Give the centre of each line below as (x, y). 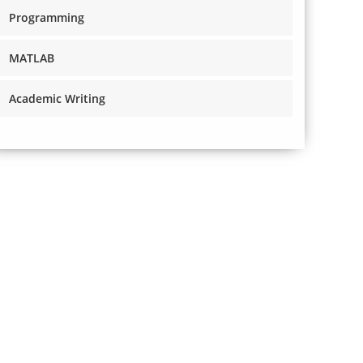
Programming (47, 17)
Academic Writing (57, 98)
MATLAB (32, 58)
